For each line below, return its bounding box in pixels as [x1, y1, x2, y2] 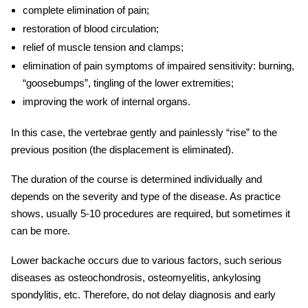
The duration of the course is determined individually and [11, 173, 262, 186]
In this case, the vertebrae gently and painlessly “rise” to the [11, 126, 277, 139]
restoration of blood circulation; [22, 23, 159, 35]
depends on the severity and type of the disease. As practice [11, 190, 280, 203]
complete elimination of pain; [22, 4, 149, 16]
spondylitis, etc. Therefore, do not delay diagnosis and [11, 289, 254, 301]
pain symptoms [83, 60, 153, 72]
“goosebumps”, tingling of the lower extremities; [22, 77, 234, 89]
